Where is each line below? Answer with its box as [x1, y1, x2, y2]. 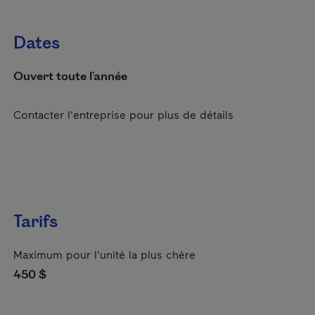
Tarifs [13, 210, 58, 234]
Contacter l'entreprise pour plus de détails [13, 108, 233, 121]
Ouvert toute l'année [13, 68, 127, 85]
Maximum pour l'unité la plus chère [13, 247, 195, 261]
